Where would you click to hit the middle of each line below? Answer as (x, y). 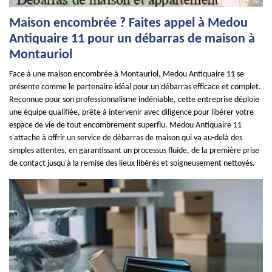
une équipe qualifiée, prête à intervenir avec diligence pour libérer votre (131, 113)
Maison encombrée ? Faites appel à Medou (128, 23)
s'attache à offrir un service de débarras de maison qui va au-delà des (126, 138)
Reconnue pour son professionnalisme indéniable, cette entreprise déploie (134, 100)
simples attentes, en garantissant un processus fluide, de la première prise (134, 151)
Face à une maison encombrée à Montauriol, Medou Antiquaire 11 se (127, 74)
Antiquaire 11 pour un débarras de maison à (132, 39)
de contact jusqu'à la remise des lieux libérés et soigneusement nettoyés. (132, 164)
